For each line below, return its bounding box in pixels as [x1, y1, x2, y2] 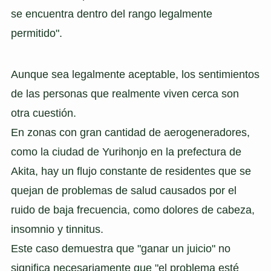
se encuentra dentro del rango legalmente [10, 8, 212, 21]
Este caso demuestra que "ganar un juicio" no [10, 243, 230, 255]
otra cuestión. [10, 107, 76, 120]
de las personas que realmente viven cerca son [10, 88, 239, 100]
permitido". [10, 27, 62, 40]
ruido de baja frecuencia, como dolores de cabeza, [10, 204, 255, 217]
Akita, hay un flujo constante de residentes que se [10, 165, 251, 178]
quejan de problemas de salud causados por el [10, 184, 237, 197]
